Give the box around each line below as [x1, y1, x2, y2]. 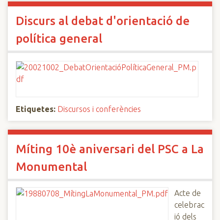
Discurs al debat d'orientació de [16, 14, 190, 27]
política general [16, 32, 102, 45]
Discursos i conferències [57, 105, 141, 113]
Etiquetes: [16, 105, 55, 113]
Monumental [16, 160, 87, 173]
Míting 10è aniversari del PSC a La [16, 142, 204, 156]
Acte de [174, 189, 201, 197]
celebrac [174, 200, 204, 209]
